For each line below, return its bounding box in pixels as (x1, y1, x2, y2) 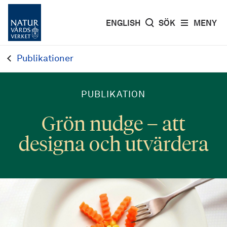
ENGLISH (106, 19, 140, 28)
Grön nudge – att (42, 111, 185, 136)
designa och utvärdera (18, 131, 209, 156)
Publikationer (16, 54, 73, 63)
